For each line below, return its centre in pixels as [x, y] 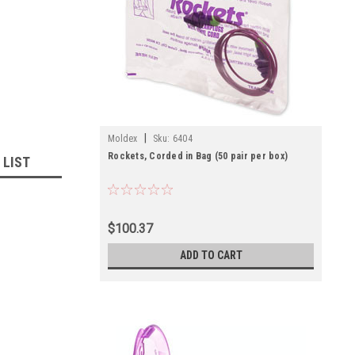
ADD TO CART [211, 255]
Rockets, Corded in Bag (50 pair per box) [198, 156]
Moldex [123, 139]
